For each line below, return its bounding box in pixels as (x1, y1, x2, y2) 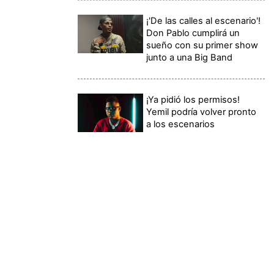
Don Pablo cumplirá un (146, 27, 240, 39)
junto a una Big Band (146, 51, 233, 63)
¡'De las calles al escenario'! (146, 15, 261, 26)
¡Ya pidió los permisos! (146, 94, 240, 105)
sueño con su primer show (146, 39, 259, 51)
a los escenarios (146, 118, 215, 130)
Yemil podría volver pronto (146, 106, 257, 117)
